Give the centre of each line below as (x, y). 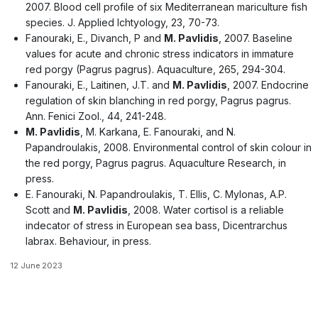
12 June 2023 (36, 265)
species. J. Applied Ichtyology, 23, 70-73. (122, 22)
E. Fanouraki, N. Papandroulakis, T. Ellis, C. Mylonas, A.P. (156, 194)
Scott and (49, 209)
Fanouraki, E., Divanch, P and (94, 38)
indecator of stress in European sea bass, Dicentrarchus (156, 225)
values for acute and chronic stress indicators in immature (159, 53)
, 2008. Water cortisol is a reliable (205, 209)
